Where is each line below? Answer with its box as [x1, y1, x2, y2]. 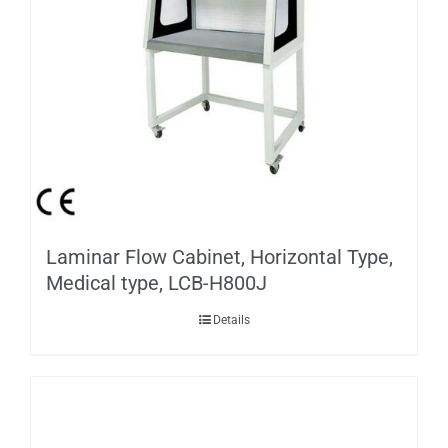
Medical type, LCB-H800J [46, 270, 267, 295]
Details [212, 312, 250, 327]
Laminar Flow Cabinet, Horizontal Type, [46, 244, 393, 269]
